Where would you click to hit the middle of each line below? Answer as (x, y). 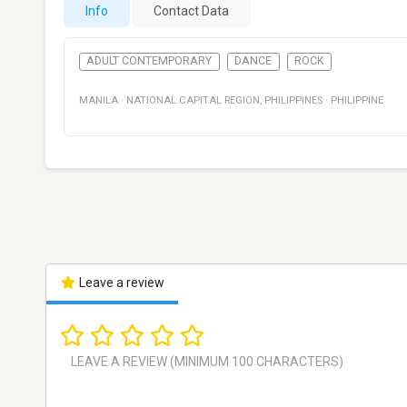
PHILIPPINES (293, 101)
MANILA (99, 101)
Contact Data (191, 11)
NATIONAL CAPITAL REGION (193, 101)
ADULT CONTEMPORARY (149, 61)
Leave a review (120, 283)
